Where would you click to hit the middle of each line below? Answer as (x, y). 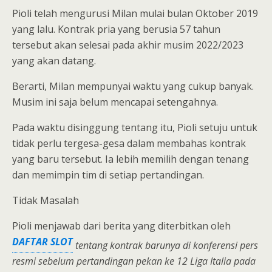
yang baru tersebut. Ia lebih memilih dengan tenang (131, 159)
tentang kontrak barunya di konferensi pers (165, 246)
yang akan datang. (54, 61)
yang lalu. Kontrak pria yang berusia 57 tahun (116, 29)
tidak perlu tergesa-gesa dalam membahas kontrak (129, 143)
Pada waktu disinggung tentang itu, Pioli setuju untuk (135, 127)
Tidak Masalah (46, 200)
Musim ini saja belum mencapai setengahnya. (115, 102)
